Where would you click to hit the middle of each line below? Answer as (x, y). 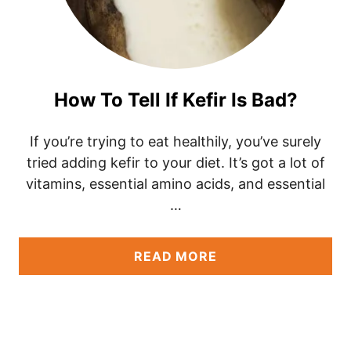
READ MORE (175, 256)
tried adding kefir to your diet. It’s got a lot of (175, 163)
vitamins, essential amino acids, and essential (175, 184)
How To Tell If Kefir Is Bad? (175, 100)
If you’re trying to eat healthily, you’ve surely (175, 141)
